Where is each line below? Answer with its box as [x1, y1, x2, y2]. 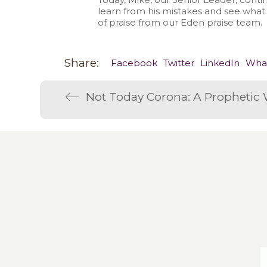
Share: [64, 56, 99, 70]
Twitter [163, 57, 194, 69]
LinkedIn [200, 57, 240, 69]
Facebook [110, 57, 157, 69]
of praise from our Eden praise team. [97, 16, 262, 28]
